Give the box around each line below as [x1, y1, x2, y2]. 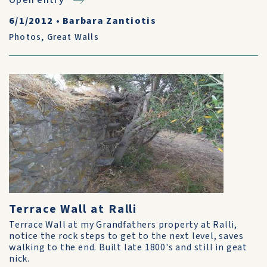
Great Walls [46, 31, 99, 44]
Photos [9, 31, 42, 44]
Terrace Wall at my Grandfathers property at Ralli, [9, 218, 237, 231]
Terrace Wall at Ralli [9, 201, 138, 218]
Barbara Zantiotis [63, 14, 156, 27]
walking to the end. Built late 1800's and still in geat [9, 241, 247, 254]
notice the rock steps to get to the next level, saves [9, 229, 244, 243]
